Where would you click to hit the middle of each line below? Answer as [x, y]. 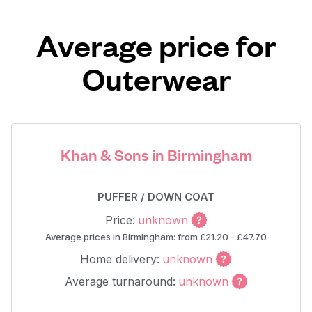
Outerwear [156, 78]
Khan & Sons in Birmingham [156, 154]
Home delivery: [120, 259]
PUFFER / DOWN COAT [156, 197]
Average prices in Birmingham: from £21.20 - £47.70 [156, 237]
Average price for [156, 45]
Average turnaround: [120, 281]
